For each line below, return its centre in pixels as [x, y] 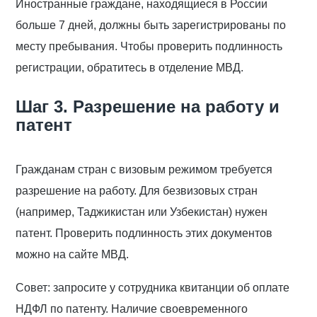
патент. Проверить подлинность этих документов [144, 234]
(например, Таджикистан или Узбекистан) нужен [142, 212]
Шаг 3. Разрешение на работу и [148, 107]
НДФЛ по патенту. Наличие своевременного [132, 309]
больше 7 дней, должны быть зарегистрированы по [151, 25]
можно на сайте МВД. [73, 255]
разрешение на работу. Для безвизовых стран [137, 191]
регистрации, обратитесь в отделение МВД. [131, 68]
